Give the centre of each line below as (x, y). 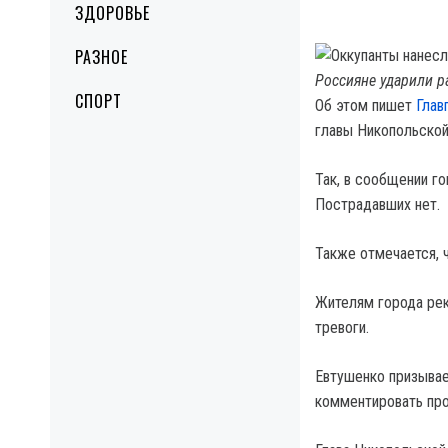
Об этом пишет (365, 105)
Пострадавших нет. (377, 204)
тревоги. (342, 327)
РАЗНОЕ (101, 57)
